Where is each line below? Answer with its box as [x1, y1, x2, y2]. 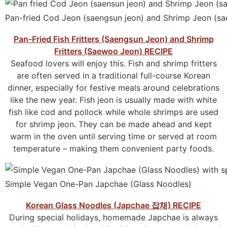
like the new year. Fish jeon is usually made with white [10, 95, 217, 105]
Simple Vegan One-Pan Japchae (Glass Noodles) [5, 179, 192, 190]
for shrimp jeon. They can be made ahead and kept [15, 119, 212, 130]
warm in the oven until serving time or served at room [10, 131, 217, 142]
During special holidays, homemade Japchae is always [9, 212, 218, 223]
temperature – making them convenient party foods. [13, 143, 214, 154]
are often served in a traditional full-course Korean [17, 70, 210, 81]
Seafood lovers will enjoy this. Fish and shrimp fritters [10, 58, 217, 69]
